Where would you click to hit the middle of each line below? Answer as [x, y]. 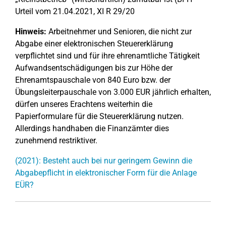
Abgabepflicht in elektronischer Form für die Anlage [106, 173]
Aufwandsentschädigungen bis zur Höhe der [94, 68]
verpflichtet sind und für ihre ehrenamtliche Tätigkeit [107, 56]
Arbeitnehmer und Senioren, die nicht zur [119, 32]
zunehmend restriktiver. [56, 140]
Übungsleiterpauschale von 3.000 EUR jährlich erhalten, [113, 92]
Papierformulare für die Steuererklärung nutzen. [99, 116]
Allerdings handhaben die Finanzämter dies [92, 128]
